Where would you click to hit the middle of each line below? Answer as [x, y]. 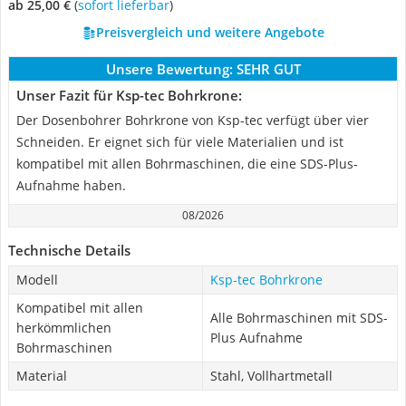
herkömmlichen [64, 328]
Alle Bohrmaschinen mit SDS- [299, 318]
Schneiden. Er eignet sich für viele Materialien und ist [180, 142]
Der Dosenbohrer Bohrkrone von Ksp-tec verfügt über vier [193, 120]
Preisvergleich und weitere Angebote [210, 32]
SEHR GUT [268, 69]
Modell [37, 280]
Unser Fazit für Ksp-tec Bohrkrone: [129, 95]
